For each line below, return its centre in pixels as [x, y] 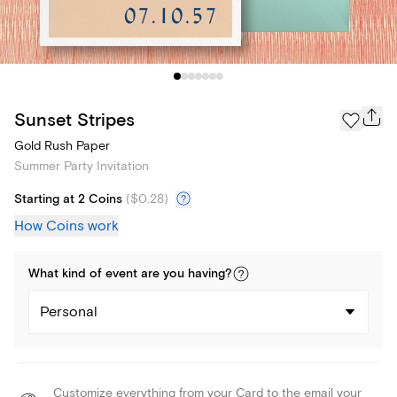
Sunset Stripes [74, 120]
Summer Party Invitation [82, 167]
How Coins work [66, 226]
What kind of [67, 274]
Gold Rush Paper [62, 146]
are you [163, 274]
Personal [69, 312]
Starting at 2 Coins [68, 200]
